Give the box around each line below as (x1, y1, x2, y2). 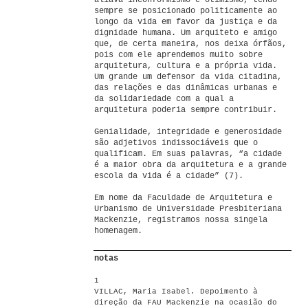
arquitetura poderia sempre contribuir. (94, 105, 277, 115)
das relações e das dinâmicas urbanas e (94, 83, 277, 93)
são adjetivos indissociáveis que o (94, 138, 258, 148)
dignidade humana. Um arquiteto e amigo (94, 28, 277, 38)
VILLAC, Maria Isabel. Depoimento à (94, 287, 258, 296)
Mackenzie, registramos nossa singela (94, 215, 267, 225)
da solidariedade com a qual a (94, 94, 234, 104)
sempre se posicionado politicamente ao (94, 6, 277, 16)
